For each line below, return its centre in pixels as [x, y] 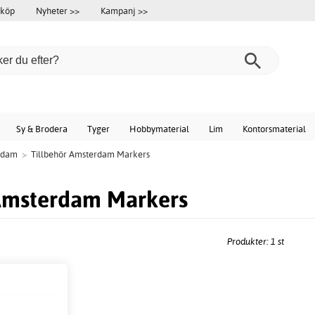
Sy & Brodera [42, 129]
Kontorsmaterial [274, 129]
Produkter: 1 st [255, 242]
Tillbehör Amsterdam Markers [90, 154]
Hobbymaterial [159, 129]
